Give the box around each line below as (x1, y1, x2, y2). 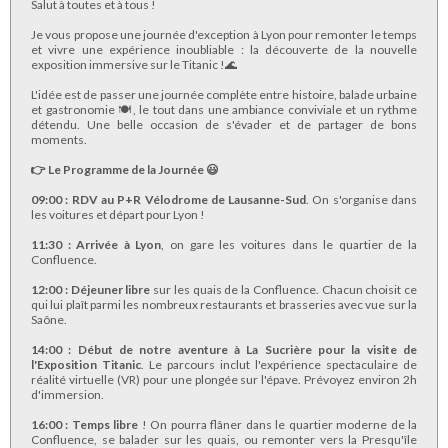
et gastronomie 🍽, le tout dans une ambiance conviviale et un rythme (31, 101, 417, 117)
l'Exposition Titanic (31, 356, 141, 372)
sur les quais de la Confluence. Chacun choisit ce (150, 281, 417, 297)
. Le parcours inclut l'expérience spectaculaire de (141, 356, 417, 372)
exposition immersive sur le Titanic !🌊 (31, 56, 237, 72)
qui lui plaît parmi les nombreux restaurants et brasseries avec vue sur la (31, 296, 417, 312)
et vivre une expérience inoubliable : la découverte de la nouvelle (31, 41, 417, 57)
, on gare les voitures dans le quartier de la (161, 236, 418, 252)
